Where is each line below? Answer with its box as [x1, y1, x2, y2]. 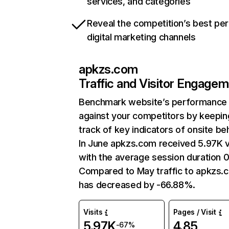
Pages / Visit [173, 208, 216, 216]
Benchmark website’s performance [79, 97, 227, 107]
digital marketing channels [87, 32, 196, 42]
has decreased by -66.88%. [79, 179, 195, 190]
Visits [83, 208, 103, 216]
